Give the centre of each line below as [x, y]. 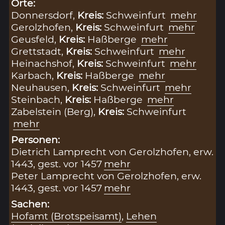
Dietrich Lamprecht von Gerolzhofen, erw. [113, 152]
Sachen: [30, 204]
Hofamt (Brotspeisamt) [67, 216]
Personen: [36, 140]
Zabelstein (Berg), [55, 111]
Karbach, [34, 75]
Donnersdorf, [44, 15]
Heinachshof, [44, 63]
